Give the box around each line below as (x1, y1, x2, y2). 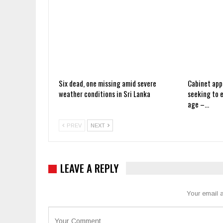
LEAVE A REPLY (60, 160, 118, 176)
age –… (187, 99, 209, 110)
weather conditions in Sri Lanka (59, 88, 150, 100)
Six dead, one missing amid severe (59, 78, 156, 89)
